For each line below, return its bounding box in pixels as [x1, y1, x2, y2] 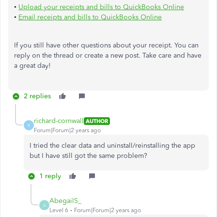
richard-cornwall [34, 117, 84, 125]
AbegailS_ [49, 197, 81, 205]
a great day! [14, 62, 53, 70]
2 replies [24, 92, 51, 100]
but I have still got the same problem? [30, 152, 149, 160]
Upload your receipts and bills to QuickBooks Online [18, 3, 184, 11]
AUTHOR [86, 117, 108, 124]
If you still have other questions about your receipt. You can [14, 41, 199, 49]
